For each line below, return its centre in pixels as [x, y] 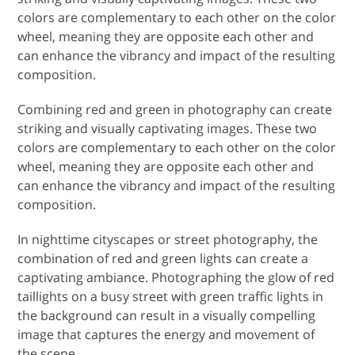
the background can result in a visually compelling [167, 316]
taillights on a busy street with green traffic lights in [171, 297]
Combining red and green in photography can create [175, 110]
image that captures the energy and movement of [166, 335]
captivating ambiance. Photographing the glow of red [176, 278]
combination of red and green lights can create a [163, 259]
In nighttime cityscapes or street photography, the [168, 240]
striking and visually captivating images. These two [168, 129]
